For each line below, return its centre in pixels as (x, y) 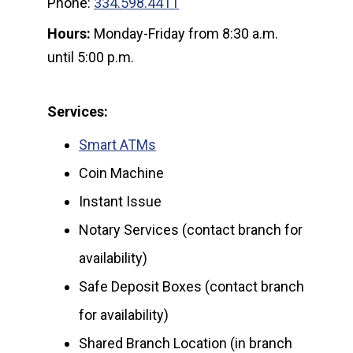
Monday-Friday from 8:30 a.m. (186, 34)
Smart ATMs (117, 145)
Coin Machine (121, 173)
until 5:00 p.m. (92, 58)
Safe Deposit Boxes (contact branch (191, 287)
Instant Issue (120, 202)
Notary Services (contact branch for (191, 230)
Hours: (71, 34)
